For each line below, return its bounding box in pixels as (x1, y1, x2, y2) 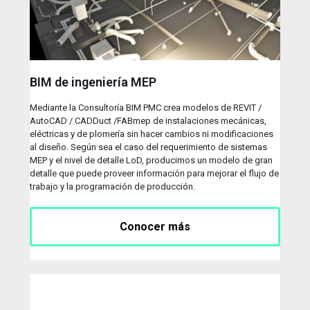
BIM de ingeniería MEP (30, 74, 156, 89)
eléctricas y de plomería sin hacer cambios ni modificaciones (30, 128, 273, 139)
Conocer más (120, 219, 190, 233)
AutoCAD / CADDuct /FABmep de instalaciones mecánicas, (30, 115, 266, 126)
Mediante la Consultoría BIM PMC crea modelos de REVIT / (30, 102, 262, 113)
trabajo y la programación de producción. (30, 181, 197, 192)
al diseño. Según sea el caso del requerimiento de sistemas (30, 141, 267, 152)
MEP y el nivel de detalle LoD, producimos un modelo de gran (30, 154, 273, 165)
